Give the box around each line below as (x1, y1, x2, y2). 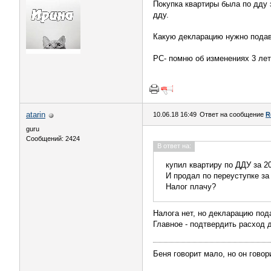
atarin (26, 110, 45, 119)
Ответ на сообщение (200, 111, 266, 118)
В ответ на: (157, 142, 191, 149)
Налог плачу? (166, 182, 216, 191)
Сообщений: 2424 (26, 135, 80, 142)
